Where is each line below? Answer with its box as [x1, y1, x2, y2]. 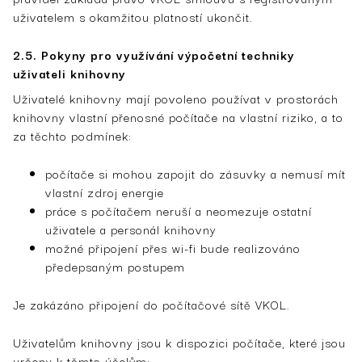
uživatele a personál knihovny [45, 219, 217, 238]
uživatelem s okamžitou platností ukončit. [13, 6, 253, 26]
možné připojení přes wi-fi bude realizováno [45, 238, 301, 257]
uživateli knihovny [13, 63, 130, 82]
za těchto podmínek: [13, 125, 132, 145]
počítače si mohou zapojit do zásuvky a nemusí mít [45, 163, 346, 183]
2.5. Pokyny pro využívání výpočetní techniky [13, 44, 295, 64]
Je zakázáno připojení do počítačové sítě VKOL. [13, 294, 290, 314]
